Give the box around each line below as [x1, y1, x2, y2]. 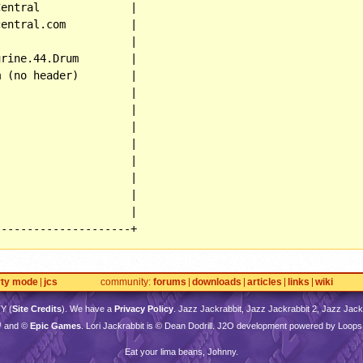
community [100, 275, 148, 288]
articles [247, 275, 282, 288]
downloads [192, 275, 241, 288]
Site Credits [11, 303, 62, 314]
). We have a [61, 303, 114, 314]
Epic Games [30, 320, 81, 331]
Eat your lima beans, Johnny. [125, 346, 238, 357]
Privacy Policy [113, 303, 173, 314]
